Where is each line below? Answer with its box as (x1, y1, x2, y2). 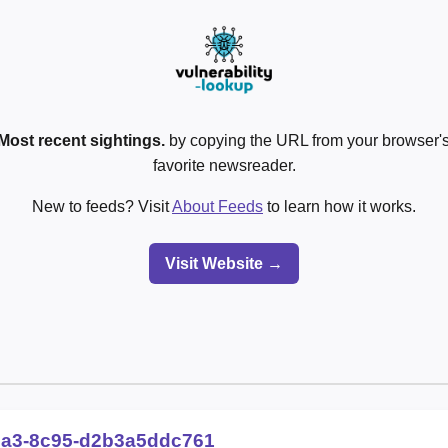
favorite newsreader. (152, 156, 296, 174)
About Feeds (172, 197, 263, 215)
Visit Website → (165, 254, 283, 272)
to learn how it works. (263, 197, 416, 215)
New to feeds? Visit (32, 197, 172, 215)
